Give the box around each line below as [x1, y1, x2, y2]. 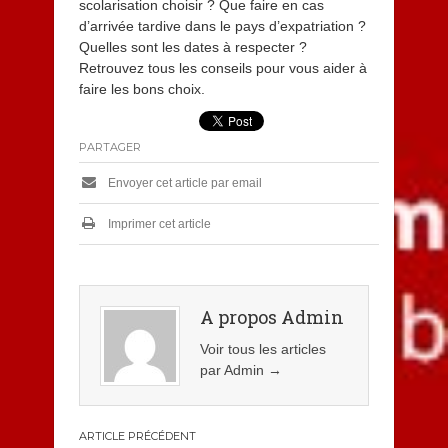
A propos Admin [199, 304, 344, 329]
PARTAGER [78, 139, 141, 154]
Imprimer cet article [104, 216, 211, 231]
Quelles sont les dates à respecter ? [78, 38, 307, 55]
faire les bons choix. [78, 80, 205, 97]
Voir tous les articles [199, 340, 326, 357]
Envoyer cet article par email [104, 175, 262, 190]
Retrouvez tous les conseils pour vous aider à [78, 59, 367, 76]
